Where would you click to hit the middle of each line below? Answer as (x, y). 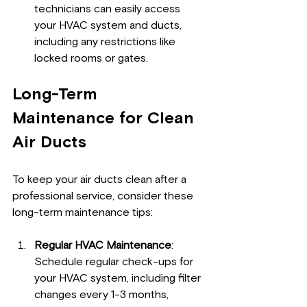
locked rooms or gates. (91, 59)
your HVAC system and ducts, (109, 26)
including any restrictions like (106, 42)
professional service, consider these (104, 196)
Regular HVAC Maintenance (103, 246)
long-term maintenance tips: (83, 213)
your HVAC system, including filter (119, 279)
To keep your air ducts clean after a (101, 180)
